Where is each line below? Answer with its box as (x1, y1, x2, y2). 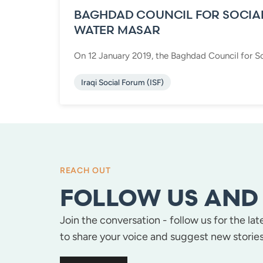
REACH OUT (60, 165, 111, 176)
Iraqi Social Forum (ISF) (81, 77, 164, 87)
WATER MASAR (74, 22, 160, 38)
